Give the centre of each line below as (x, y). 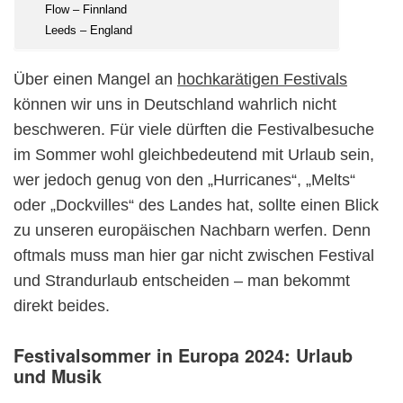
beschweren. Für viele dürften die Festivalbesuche (194, 129)
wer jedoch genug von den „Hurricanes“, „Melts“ (184, 179)
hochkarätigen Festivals (262, 79)
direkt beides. (64, 305)
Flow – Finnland (86, 9)
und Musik (58, 376)
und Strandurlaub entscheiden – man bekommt (182, 280)
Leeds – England (89, 30)
